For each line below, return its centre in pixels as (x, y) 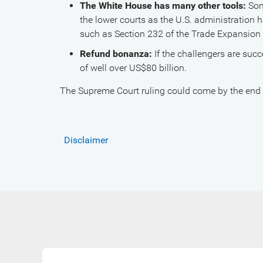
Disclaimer (86, 140)
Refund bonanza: (116, 54)
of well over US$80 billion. (133, 68)
